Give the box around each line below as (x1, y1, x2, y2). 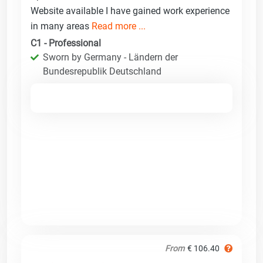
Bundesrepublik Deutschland (43, 65, 161, 77)
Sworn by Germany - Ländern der (43, 51, 178, 63)
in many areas (31, 20, 92, 32)
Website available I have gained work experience (31, 5, 230, 16)
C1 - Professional (31, 37, 101, 49)
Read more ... (92, 20, 146, 32)
